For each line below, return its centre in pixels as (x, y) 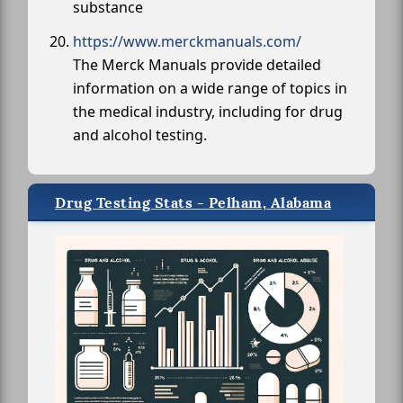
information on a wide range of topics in (210, 89)
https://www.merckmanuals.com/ (187, 42)
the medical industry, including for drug (208, 112)
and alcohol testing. (140, 135)
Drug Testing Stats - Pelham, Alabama (193, 203)
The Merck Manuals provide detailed (197, 65)
